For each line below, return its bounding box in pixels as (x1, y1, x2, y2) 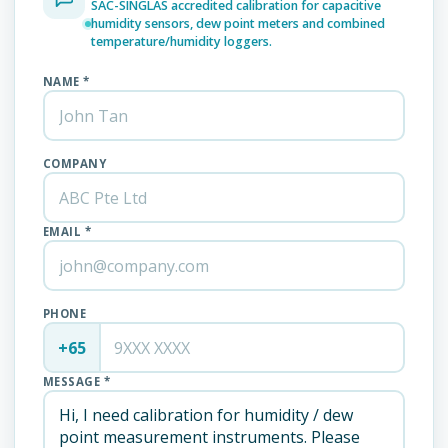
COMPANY (43, 156, 107, 171)
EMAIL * (43, 224, 92, 239)
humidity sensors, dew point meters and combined (91, 15, 385, 32)
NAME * (43, 74, 90, 89)
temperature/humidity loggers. (91, 33, 272, 50)
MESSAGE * (43, 374, 111, 389)
